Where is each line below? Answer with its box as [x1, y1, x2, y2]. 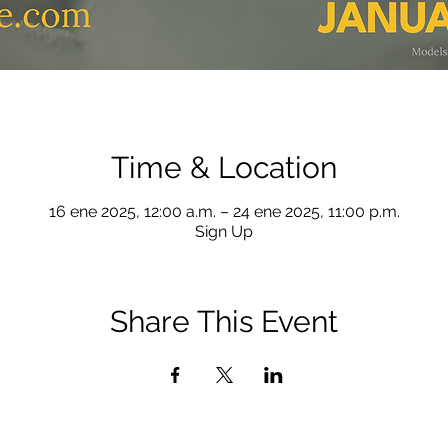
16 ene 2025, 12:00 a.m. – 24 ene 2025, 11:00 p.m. [48, 202, 400, 222]
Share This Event [110, 304, 338, 340]
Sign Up [195, 222, 253, 242]
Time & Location [111, 150, 337, 186]
